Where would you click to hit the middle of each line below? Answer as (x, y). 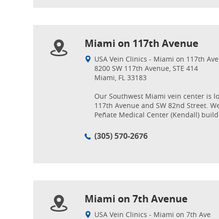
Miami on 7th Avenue (136, 199)
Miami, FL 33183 (120, 77)
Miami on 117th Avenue (142, 43)
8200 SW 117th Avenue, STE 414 (146, 68)
